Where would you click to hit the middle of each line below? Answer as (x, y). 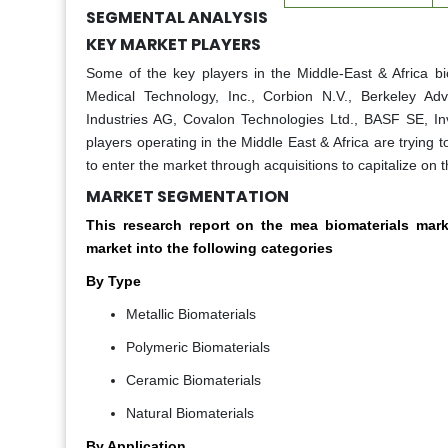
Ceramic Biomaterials (193, 380)
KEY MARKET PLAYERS (173, 45)
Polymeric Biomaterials (198, 347)
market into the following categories (209, 248)
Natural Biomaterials (190, 413)
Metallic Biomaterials (191, 314)
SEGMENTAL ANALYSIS (177, 18)
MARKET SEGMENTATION (187, 197)
